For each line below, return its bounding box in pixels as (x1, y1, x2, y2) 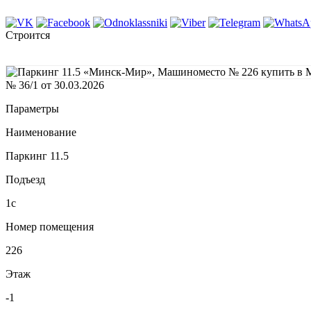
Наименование (6, 126, 76, 139)
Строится (6, 29, 50, 42)
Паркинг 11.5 (6, 150, 69, 162)
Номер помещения (6, 221, 94, 233)
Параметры (6, 103, 59, 115)
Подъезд (6, 174, 45, 186)
